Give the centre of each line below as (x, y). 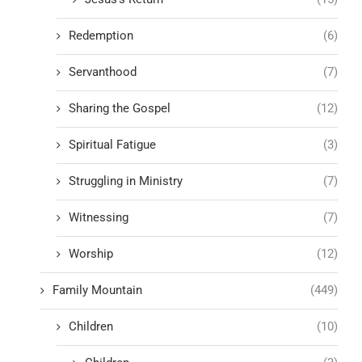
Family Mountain (97, 290)
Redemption (101, 35)
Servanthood (103, 72)
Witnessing (99, 217)
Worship (91, 253)
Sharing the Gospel (120, 108)
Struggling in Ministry (126, 181)
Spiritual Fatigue (112, 144)
